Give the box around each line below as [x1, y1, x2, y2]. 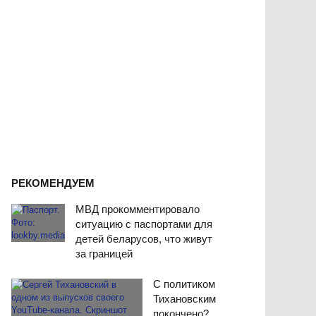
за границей [75, 248, 133, 260]
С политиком [153, 278, 215, 291]
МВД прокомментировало [75, 203, 200, 216]
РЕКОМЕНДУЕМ [11, 177, 95, 190]
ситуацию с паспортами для [75, 218, 212, 231]
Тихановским [153, 293, 216, 305]
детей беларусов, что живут [75, 233, 212, 245]
